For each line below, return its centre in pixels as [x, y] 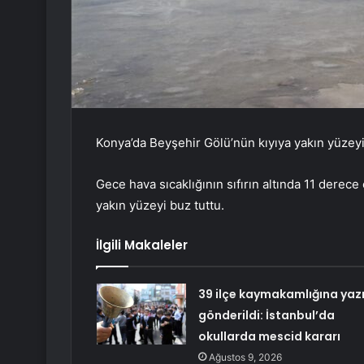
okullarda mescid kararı [269, 337]
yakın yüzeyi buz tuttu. [160, 206]
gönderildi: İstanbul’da [266, 316]
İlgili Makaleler [142, 245]
